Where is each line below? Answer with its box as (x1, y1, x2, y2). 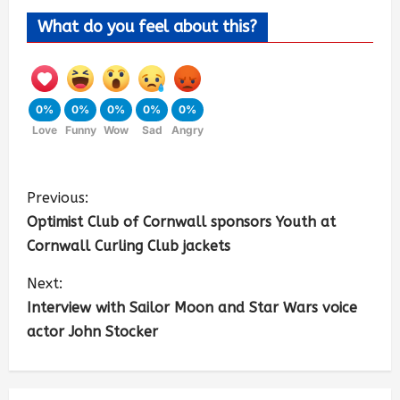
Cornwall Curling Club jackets (27, 237, 230, 254)
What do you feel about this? (37, 17, 257, 37)
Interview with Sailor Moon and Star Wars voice (27, 299, 357, 316)
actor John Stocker (27, 323, 158, 340)
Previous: (27, 189, 88, 206)
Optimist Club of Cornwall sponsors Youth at (27, 213, 336, 230)
